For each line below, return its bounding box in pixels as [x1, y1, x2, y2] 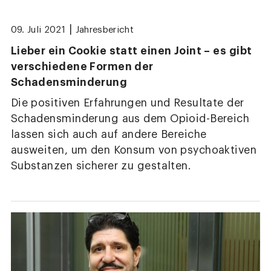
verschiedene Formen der [10, 61, 154, 73]
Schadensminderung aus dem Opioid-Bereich [10, 114, 250, 125]
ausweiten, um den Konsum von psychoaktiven [10, 145, 257, 156]
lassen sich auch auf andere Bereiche [10, 129, 207, 140]
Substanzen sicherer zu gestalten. [10, 161, 192, 172]
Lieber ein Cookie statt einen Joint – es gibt [10, 45, 252, 57]
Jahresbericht [75, 25, 134, 35]
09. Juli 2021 [10, 25, 66, 35]
